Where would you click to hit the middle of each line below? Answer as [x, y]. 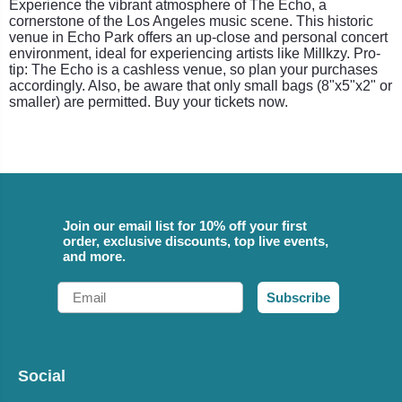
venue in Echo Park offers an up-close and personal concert [198, 37]
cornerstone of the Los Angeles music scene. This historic [191, 21]
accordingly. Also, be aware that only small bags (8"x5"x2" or [201, 85]
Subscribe [298, 297]
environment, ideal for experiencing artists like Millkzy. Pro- [195, 53]
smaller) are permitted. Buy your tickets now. [149, 101]
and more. [94, 256]
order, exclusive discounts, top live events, [196, 240]
